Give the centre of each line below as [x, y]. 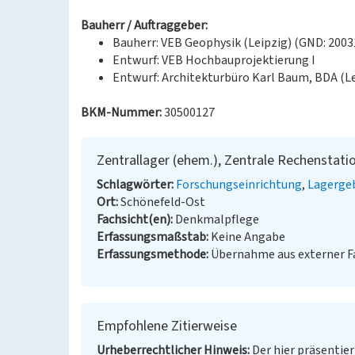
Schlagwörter [134, 185]
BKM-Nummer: [121, 113]
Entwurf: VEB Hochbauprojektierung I [214, 60]
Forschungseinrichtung [239, 185]
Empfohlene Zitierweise [167, 326]
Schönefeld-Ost [163, 202]
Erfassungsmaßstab [151, 237]
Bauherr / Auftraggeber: [144, 25]
